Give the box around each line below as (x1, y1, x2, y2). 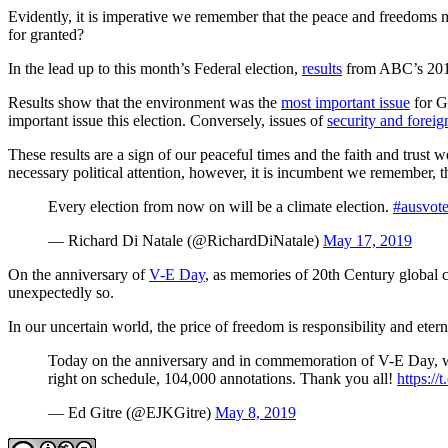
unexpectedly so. (8, 283, 114, 301)
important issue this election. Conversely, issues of (8, 111, 327, 129)
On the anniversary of (8, 265, 149, 283)
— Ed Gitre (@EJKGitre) (48, 403, 215, 421)
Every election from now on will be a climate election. (48, 197, 393, 215)
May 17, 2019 (323, 231, 412, 249)
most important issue (281, 93, 410, 111)
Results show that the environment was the (8, 93, 281, 111)
